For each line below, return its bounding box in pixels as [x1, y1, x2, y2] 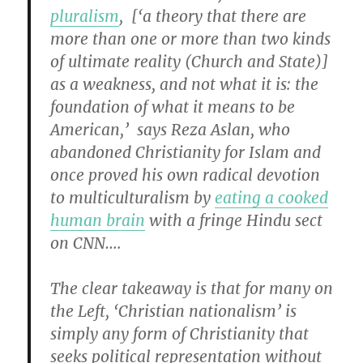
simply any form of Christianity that [50, 324, 310, 344]
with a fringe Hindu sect [145, 211, 323, 231]
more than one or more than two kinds [50, 29, 331, 49]
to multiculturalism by [50, 188, 216, 208]
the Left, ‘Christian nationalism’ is [50, 301, 297, 322]
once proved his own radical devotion [50, 165, 321, 186]
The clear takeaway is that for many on [50, 279, 334, 299]
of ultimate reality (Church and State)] [50, 52, 329, 72]
